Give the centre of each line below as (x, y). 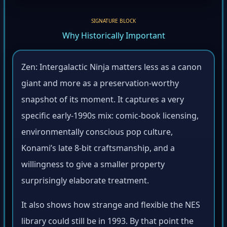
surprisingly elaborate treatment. (85, 182)
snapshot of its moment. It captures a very (103, 101)
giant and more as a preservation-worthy (100, 85)
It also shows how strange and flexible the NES (111, 206)
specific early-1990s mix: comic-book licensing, (110, 117)
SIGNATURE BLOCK (113, 23)
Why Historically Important (113, 37)
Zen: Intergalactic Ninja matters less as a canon (111, 69)
